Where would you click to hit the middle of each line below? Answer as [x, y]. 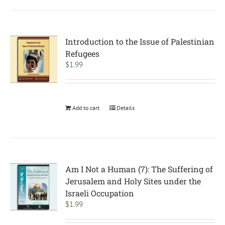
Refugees [83, 53]
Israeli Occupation [100, 193]
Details [126, 108]
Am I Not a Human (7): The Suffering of [139, 169]
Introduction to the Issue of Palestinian [140, 41]
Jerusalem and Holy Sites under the [133, 181]
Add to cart [86, 108]
